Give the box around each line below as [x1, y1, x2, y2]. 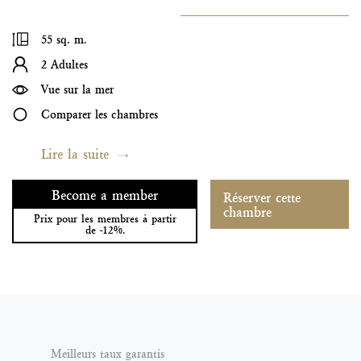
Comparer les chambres [41, 106, 158, 122]
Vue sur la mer [41, 81, 114, 97]
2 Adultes [41, 56, 88, 72]
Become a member [52, 186, 159, 203]
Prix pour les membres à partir [33, 212, 176, 226]
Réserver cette [223, 189, 301, 205]
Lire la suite [41, 145, 109, 162]
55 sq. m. [41, 31, 87, 47]
